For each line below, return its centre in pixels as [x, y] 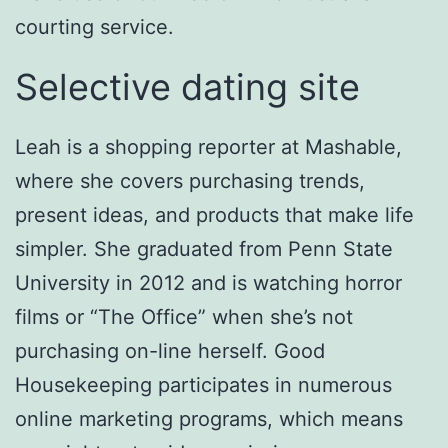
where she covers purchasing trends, [190, 181]
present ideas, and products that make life [214, 215]
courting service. [94, 27]
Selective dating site [187, 87]
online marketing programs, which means [209, 419]
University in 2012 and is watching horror [208, 283]
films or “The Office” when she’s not [184, 317]
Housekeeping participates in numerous [203, 385]
